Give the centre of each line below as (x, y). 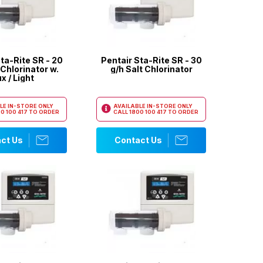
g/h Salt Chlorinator (151, 69)
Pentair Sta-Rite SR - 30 (151, 60)
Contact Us (138, 140)
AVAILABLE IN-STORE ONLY (153, 106)
